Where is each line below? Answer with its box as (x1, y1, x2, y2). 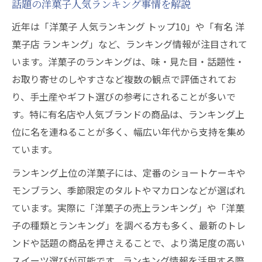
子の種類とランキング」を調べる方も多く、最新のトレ (12, 218, 246, 232)
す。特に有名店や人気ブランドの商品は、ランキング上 (12, 107, 244, 121)
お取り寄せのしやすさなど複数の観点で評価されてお (12, 72, 236, 86)
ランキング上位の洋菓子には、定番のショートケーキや (12, 166, 246, 180)
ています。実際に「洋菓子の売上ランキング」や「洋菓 (12, 201, 244, 215)
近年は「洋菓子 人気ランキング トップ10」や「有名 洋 (12, 19, 244, 33)
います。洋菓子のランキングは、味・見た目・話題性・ (12, 54, 244, 68)
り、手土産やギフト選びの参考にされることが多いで (12, 89, 236, 104)
